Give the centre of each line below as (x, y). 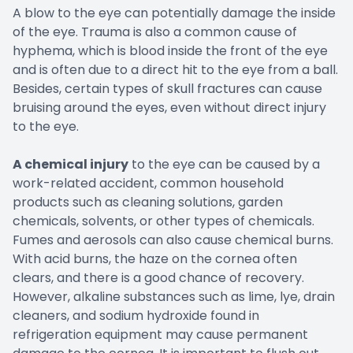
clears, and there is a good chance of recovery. (158, 278)
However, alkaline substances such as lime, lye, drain (174, 297)
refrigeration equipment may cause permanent (160, 335)
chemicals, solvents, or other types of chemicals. (163, 221)
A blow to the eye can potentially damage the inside (174, 13)
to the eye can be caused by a (224, 165)
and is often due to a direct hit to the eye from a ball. (175, 70)
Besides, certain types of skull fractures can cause (167, 89)
